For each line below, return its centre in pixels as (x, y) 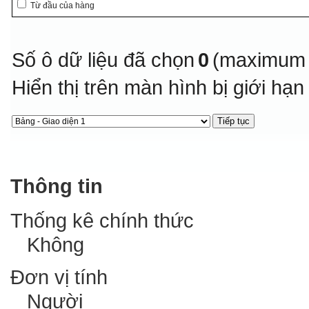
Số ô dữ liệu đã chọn (103, 60)
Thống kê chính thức (102, 221)
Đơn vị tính (59, 277)
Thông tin (57, 186)
